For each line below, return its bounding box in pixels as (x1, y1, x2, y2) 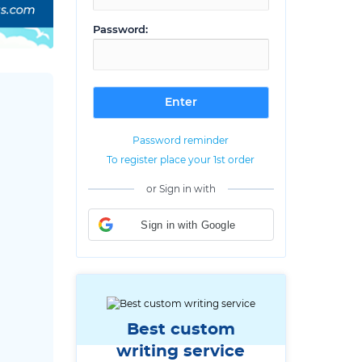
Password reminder (133, 136, 229, 145)
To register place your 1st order (107, 155, 255, 165)
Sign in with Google (141, 218, 236, 231)
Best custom (126, 322, 235, 338)
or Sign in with (145, 184, 216, 194)
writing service (116, 343, 246, 360)
